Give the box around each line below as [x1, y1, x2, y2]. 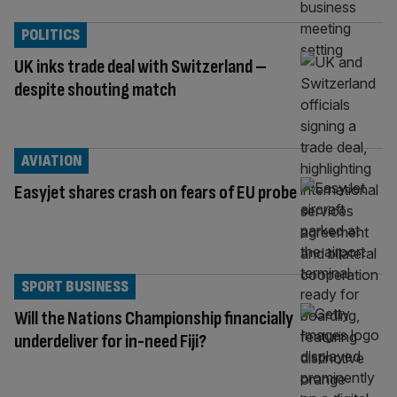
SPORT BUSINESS [21, 276, 128, 296]
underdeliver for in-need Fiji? [14, 329, 206, 354]
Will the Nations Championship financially [14, 306, 293, 331]
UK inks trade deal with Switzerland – [14, 54, 267, 79]
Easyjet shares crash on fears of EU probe [14, 180, 297, 205]
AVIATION [21, 151, 82, 170]
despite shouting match [14, 77, 176, 102]
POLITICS [21, 25, 80, 44]
